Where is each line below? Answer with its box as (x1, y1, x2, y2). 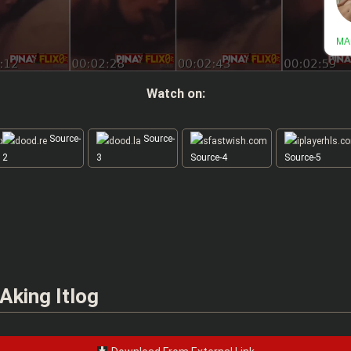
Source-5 (284, 152, 321, 163)
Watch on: (146, 85, 205, 101)
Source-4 (190, 152, 227, 163)
